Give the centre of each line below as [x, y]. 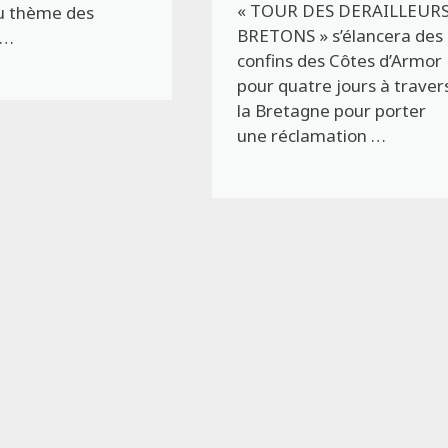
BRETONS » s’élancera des [340, 36]
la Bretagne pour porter [332, 111]
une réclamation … [312, 136]
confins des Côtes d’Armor [340, 61]
